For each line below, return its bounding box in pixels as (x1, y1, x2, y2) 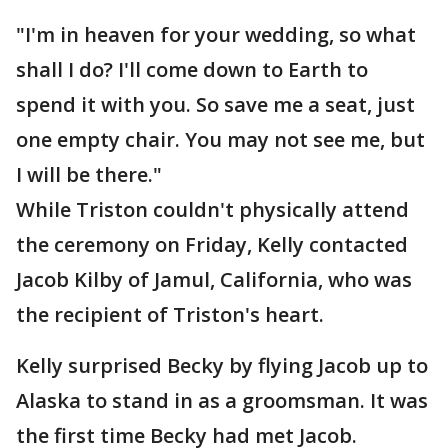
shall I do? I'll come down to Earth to (16, 56, 368, 83)
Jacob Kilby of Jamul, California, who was (16, 266, 412, 293)
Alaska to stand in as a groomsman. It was (16, 387, 428, 414)
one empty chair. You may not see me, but (16, 126, 425, 153)
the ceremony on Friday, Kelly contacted (16, 231, 408, 258)
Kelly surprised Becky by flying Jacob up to (16, 352, 428, 379)
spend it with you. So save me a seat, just (16, 91, 415, 118)
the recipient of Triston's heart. (16, 301, 324, 328)
